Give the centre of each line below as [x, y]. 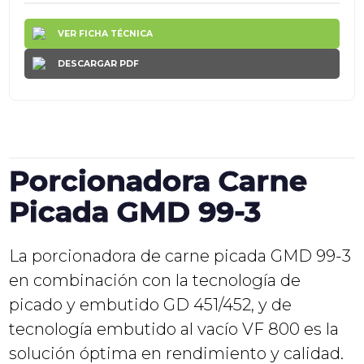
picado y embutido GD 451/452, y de [151, 304]
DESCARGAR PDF [98, 63]
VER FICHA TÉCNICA [105, 33]
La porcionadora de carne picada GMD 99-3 [180, 256]
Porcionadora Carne [158, 180]
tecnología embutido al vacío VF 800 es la [174, 329]
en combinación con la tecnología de [155, 280]
